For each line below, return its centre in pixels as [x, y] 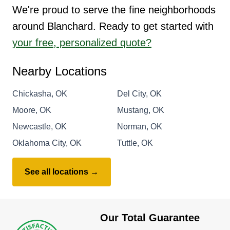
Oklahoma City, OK [47, 143]
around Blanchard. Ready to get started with [113, 26]
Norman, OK [140, 126]
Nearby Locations [60, 71]
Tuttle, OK [135, 143]
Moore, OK [32, 110]
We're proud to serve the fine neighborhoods [114, 9]
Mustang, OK [141, 110]
